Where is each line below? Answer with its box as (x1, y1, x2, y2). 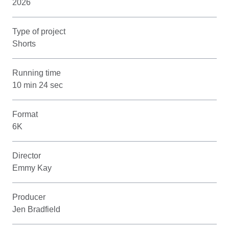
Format (12, 110, 38, 119)
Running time (12, 68, 61, 78)
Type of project (12, 27, 65, 36)
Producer (12, 193, 45, 202)
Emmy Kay (12, 164, 52, 173)
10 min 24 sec (12, 81, 63, 90)
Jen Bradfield (12, 205, 60, 214)
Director (12, 151, 41, 161)
